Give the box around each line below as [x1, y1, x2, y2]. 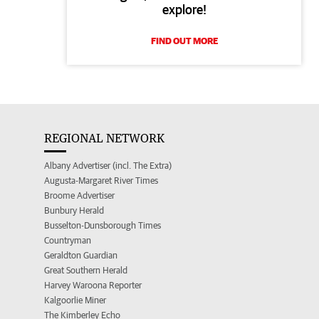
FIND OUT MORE [150, 36, 218, 47]
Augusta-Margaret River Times [44, 175, 158, 187]
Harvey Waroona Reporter [44, 280, 142, 291]
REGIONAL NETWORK [44, 131, 164, 146]
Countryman [44, 235, 91, 246]
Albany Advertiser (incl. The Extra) [44, 160, 172, 172]
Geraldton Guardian [44, 250, 117, 261]
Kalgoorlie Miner [44, 295, 106, 306]
